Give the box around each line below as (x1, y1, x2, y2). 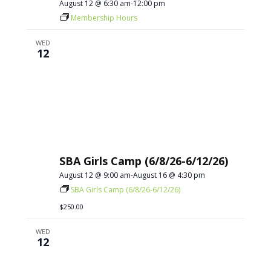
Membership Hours (71, 13, 138, 23)
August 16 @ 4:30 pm (133, 170, 206, 180)
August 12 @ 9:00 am (59, 170, 131, 180)
